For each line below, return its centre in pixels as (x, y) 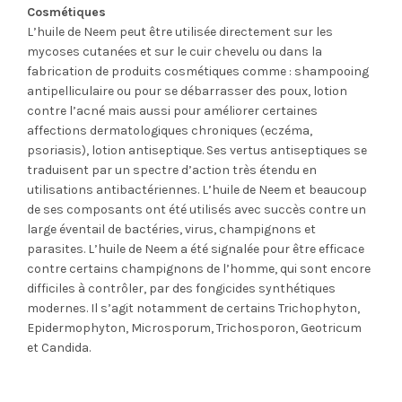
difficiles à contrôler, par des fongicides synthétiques (181, 288)
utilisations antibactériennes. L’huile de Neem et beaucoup (197, 190)
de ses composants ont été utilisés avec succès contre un (197, 210)
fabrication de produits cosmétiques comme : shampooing (198, 71)
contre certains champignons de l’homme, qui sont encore (199, 269)
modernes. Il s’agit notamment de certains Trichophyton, (193, 308)
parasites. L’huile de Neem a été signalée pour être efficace (196, 249)
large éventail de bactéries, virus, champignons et (171, 229)
